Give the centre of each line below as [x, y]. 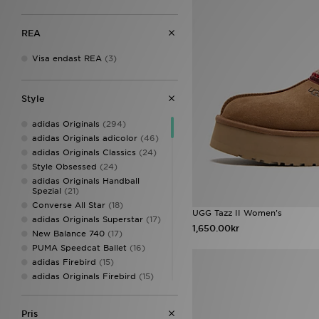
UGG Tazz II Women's [237, 213]
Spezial [47, 191]
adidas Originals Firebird [84, 276]
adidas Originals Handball [86, 181]
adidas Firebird [64, 262]
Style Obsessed [64, 167]
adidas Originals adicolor [85, 138]
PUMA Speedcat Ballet [79, 248]
